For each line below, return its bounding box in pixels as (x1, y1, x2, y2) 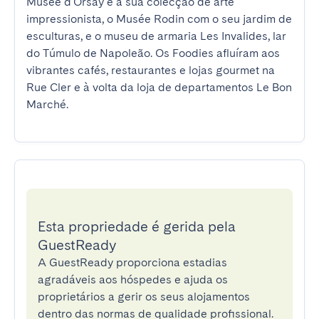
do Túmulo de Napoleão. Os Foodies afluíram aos (26, 46, 280, 60)
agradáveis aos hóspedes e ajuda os (38, 273, 228, 286)
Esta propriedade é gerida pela (38, 218, 236, 235)
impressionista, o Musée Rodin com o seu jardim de (26, 12, 292, 26)
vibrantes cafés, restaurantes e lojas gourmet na (26, 63, 275, 77)
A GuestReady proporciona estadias (38, 256, 227, 269)
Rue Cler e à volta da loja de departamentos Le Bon (26, 80, 292, 94)
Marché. (26, 98, 68, 111)
